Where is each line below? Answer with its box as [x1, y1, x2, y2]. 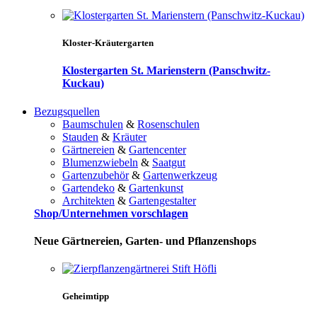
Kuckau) [62, 77, 104, 90]
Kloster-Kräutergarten [62, 38, 154, 49]
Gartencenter [129, 143, 186, 156]
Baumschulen [62, 117, 123, 130]
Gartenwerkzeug [143, 168, 217, 181]
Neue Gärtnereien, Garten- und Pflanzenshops [34, 234, 256, 247]
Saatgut [152, 156, 185, 168]
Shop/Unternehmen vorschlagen [34, 207, 188, 219]
